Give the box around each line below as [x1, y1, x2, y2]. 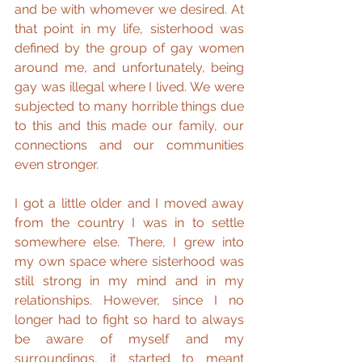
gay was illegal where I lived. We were [15, 78, 244, 95]
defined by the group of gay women [15, 40, 244, 56]
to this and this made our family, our [15, 117, 244, 133]
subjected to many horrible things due [15, 98, 244, 114]
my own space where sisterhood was [15, 253, 244, 269]
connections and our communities [15, 137, 244, 153]
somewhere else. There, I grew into [15, 234, 244, 250]
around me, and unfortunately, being [15, 59, 244, 75]
